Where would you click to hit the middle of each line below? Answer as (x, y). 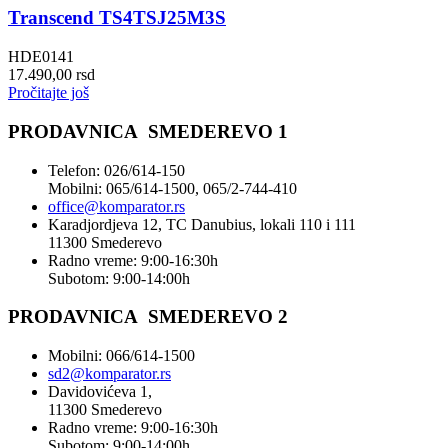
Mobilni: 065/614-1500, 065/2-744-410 (172, 188)
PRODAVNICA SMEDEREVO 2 (148, 317)
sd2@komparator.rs (109, 373)
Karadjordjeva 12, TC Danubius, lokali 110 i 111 (202, 224)
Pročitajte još (48, 93)
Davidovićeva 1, (100, 391)
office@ (73, 206)
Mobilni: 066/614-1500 (121, 355)
